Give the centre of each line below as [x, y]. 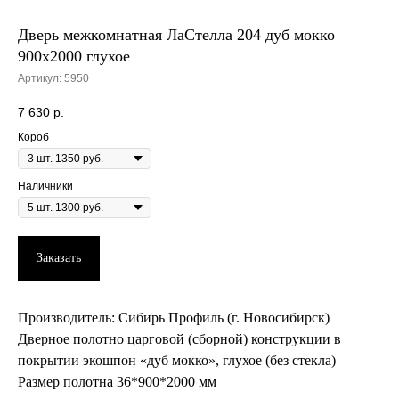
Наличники [45, 186]
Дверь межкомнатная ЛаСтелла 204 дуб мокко [176, 34]
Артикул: [41, 78]
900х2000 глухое [74, 56]
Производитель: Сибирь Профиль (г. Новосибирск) [174, 317]
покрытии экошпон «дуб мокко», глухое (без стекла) [177, 360]
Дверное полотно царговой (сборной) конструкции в [179, 338]
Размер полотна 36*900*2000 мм [117, 381]
